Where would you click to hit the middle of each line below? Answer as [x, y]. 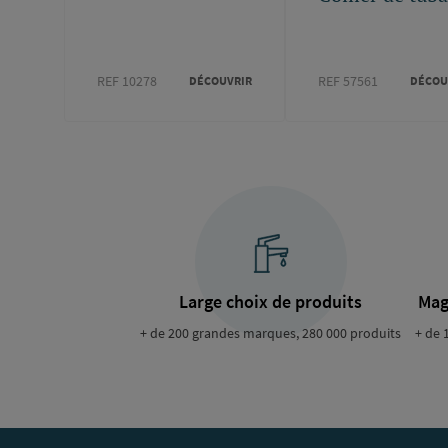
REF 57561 [347, 80]
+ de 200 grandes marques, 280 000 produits [271, 332]
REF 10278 [127, 80]
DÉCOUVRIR [220, 81]
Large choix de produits [271, 301]
